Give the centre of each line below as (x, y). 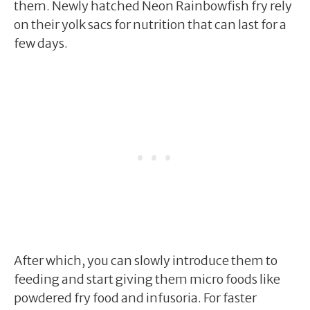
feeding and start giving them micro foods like (147, 279)
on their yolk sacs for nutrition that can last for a (150, 24)
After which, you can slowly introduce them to (146, 260)
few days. (41, 43)
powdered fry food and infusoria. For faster (135, 298)
